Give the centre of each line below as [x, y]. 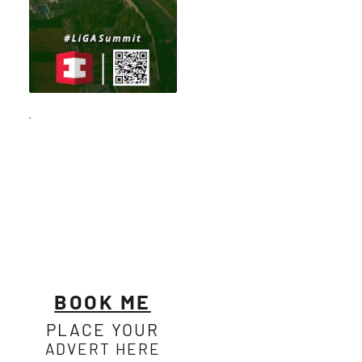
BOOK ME [103, 301]
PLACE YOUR [103, 329]
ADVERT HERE [103, 349]
